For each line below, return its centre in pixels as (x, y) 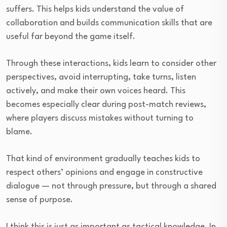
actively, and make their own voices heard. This (96, 91)
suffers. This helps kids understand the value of (95, 9)
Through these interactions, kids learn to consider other (111, 63)
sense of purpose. (40, 200)
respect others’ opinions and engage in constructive (104, 172)
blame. (19, 132)
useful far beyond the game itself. (71, 36)
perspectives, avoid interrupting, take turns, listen (101, 77)
